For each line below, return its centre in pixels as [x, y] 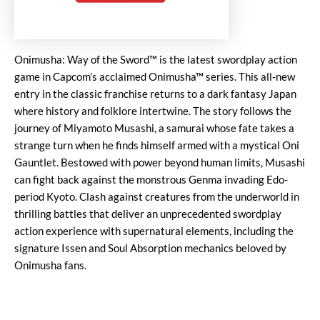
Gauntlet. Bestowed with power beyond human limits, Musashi [160, 163]
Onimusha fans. [50, 266]
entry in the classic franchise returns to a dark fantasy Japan [155, 94]
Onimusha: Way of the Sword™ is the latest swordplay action [156, 60]
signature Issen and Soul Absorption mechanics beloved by [150, 249]
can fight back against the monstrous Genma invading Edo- [151, 180]
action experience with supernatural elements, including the [154, 231]
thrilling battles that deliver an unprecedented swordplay [148, 214]
